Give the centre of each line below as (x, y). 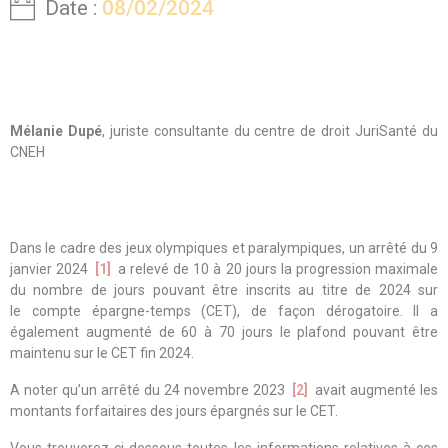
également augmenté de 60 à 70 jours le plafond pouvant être (224, 332)
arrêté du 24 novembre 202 (189, 390)
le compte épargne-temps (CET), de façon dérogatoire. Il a (224, 311)
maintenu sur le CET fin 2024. (102, 353)
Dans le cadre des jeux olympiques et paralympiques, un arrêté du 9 (224, 248)
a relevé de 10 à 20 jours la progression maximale (275, 269)
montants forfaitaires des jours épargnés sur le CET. (174, 411)
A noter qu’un (56, 390)
